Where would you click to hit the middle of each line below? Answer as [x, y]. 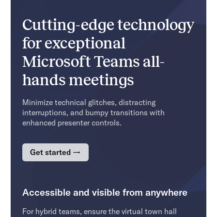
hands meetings [78, 80]
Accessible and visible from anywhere [105, 192]
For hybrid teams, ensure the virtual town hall [100, 211]
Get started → [56, 152]
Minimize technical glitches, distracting [89, 102]
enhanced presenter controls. [72, 122]
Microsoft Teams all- [94, 62]
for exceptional [74, 43]
